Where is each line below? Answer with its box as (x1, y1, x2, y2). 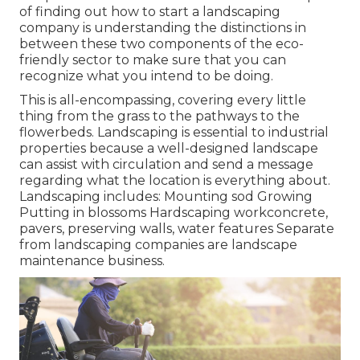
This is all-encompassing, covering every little (19, 92, 306, 108)
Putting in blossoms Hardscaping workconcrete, (19, 205, 328, 221)
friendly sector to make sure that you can (19, 52, 286, 68)
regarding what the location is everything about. (19, 173, 330, 189)
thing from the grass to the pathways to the (19, 108, 300, 125)
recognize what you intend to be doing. (19, 68, 273, 84)
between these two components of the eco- (19, 36, 304, 52)
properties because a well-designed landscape (19, 141, 318, 157)
